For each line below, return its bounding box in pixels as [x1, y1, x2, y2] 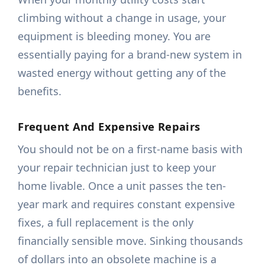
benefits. [18, 84, 62, 99]
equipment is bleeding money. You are [18, 29, 211, 44]
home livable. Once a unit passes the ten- [18, 179, 227, 193]
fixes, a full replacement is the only [18, 215, 194, 230]
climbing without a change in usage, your [18, 11, 227, 25]
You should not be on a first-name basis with [18, 142, 243, 157]
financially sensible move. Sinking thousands [18, 234, 244, 248]
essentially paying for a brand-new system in [18, 47, 243, 62]
